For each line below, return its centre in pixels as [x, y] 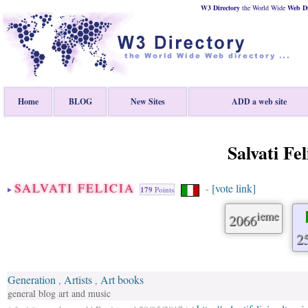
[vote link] [234, 188]
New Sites [147, 101]
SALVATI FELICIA [77, 188]
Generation [32, 279]
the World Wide [264, 8]
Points [163, 189]
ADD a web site [259, 101]
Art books [122, 279]
